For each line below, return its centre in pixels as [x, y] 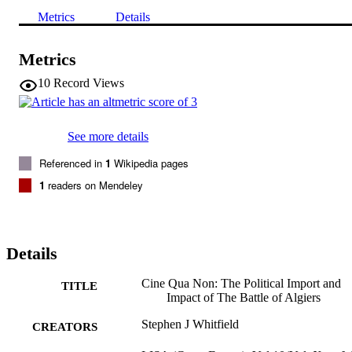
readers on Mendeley [94, 185]
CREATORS [65, 326]
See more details [108, 136]
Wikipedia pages [150, 163]
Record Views [89, 82]
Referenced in [72, 163]
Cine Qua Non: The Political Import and [241, 283]
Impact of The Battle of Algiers [244, 297]
